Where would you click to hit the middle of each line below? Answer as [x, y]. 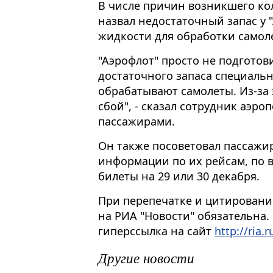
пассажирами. [136, 122]
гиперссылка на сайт [156, 231]
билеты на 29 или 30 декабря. [179, 176]
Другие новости [146, 257]
